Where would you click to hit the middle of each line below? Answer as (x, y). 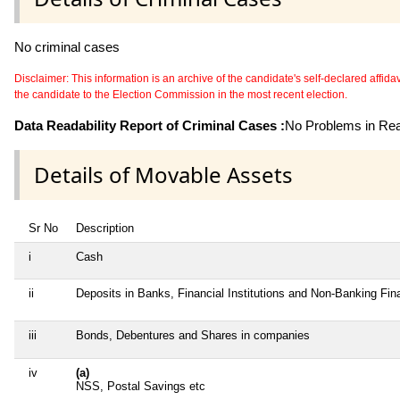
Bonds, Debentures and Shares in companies (193, 335)
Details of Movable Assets (163, 174)
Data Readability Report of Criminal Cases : (150, 125)
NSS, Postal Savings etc (141, 386)
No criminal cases (67, 46)
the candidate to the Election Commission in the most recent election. (181, 94)
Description (105, 228)
